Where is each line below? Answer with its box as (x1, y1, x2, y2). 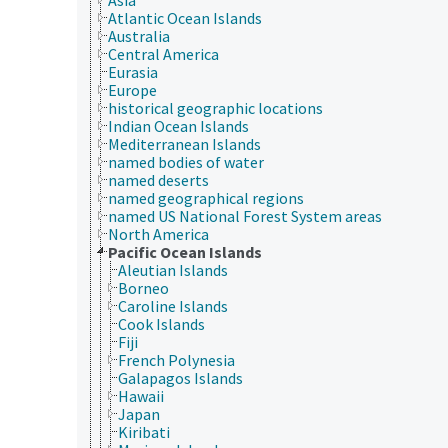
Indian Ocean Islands (108, 115, 249, 136)
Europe (108, 79, 157, 100)
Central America (108, 43, 219, 64)
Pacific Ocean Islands (108, 241, 262, 262)
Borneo (118, 277, 169, 298)
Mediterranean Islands (108, 133, 261, 154)
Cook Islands (118, 313, 205, 334)
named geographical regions (108, 187, 304, 208)
